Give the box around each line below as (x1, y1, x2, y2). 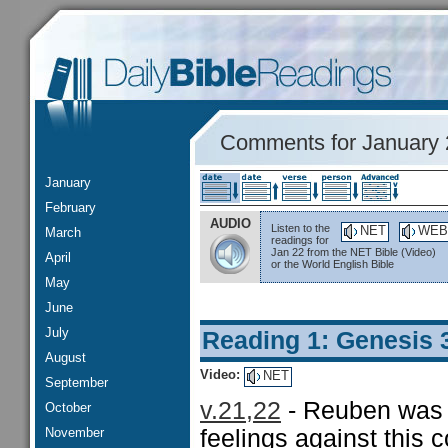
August (45, 350, 86, 365)
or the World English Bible (271, 258, 394, 270)
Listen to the (271, 222, 330, 234)
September (45, 375, 108, 390)
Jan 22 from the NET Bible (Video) (271, 246, 436, 258)
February (45, 200, 96, 215)
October (45, 400, 91, 415)
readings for (271, 234, 329, 246)
